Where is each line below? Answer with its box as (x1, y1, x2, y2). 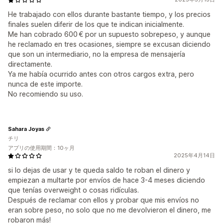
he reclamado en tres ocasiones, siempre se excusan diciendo (8, 40, 211, 48)
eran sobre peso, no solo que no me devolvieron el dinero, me (8, 206, 211, 214)
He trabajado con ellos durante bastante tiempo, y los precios (8, 10, 211, 18)
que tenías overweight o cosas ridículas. (8, 186, 139, 194)
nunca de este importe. (8, 80, 83, 88)
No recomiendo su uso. (8, 90, 83, 98)
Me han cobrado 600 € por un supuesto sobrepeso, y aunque (8, 30, 211, 38)
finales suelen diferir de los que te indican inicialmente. (8, 20, 184, 28)
